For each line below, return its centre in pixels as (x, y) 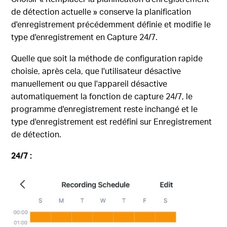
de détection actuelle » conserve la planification (101, 12)
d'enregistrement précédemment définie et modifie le (111, 24)
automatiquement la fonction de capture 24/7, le (102, 96)
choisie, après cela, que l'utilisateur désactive (96, 71)
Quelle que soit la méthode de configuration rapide (107, 58)
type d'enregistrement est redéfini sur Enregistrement (112, 122)
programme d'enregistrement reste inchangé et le (105, 109)
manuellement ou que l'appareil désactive (89, 84)
